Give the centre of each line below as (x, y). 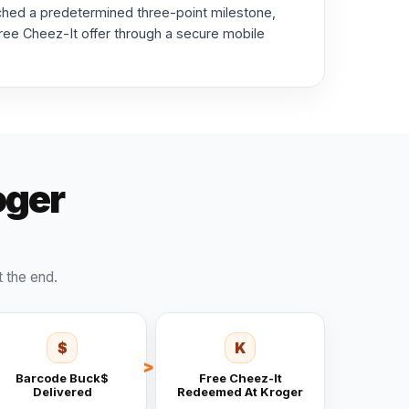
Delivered (62, 392)
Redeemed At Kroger (241, 392)
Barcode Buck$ (63, 378)
